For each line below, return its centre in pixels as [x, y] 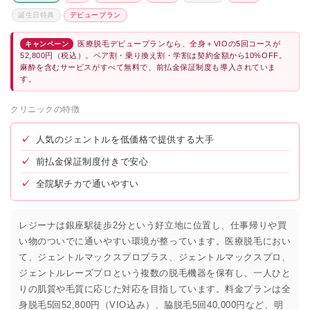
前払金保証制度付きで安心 [92, 161]
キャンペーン [47, 44]
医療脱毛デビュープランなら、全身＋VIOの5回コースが [179, 43]
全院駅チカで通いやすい [87, 183]
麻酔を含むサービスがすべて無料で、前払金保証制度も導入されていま [148, 67]
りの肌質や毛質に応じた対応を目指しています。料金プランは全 [155, 289]
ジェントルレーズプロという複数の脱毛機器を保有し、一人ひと [155, 273]
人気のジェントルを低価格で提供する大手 [125, 139]
